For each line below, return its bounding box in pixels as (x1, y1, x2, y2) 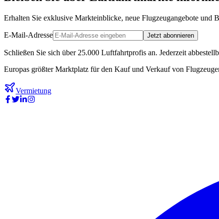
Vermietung (16, 86, 51, 95)
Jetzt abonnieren (147, 31, 194, 39)
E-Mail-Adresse (4, 30, 53, 39)
